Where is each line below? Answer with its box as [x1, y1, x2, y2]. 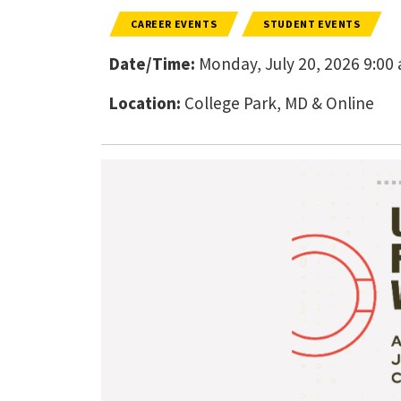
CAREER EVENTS [131, 16, 218, 30]
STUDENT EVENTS [263, 16, 361, 30]
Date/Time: [109, 52, 196, 74]
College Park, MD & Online [181, 91, 375, 114]
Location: [109, 91, 182, 114]
